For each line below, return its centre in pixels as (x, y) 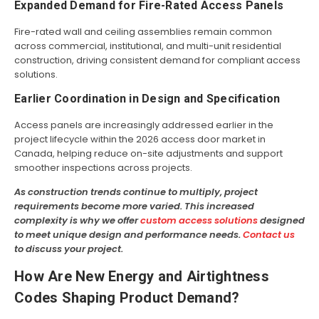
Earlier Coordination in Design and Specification (147, 99)
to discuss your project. (69, 249)
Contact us (269, 235)
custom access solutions (199, 221)
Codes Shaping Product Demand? (127, 298)
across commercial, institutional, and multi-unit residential (148, 46)
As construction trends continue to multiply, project (136, 192)
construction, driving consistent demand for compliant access (157, 61)
